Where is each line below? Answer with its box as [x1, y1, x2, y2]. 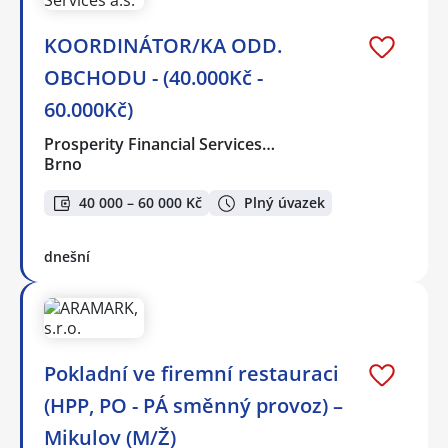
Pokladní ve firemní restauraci [44, 360, 339, 388]
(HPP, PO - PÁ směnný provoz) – [44, 392, 343, 420]
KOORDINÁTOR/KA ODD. [44, 31, 282, 59]
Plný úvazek [244, 193, 325, 212]
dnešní [44, 247, 90, 267]
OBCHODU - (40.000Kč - [44, 63, 263, 91]
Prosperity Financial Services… [44, 132, 277, 155]
